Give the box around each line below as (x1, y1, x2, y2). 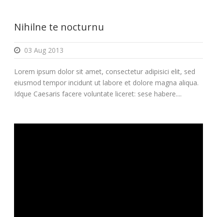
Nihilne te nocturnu (14, 20, 104, 33)
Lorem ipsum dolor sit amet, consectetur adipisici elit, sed (14, 66, 195, 76)
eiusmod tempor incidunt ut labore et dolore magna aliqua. (14, 77, 199, 87)
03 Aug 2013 (24, 45, 63, 55)
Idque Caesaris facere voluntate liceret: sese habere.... (14, 89, 182, 98)
